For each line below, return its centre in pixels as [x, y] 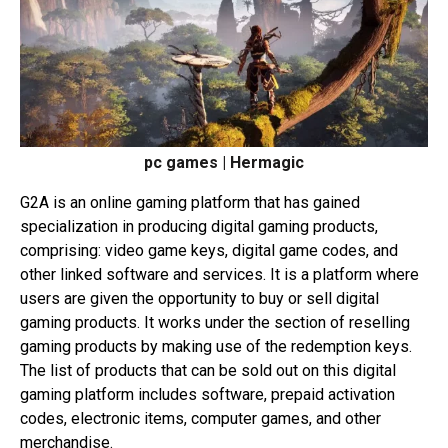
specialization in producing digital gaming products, [199, 226]
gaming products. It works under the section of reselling [215, 322]
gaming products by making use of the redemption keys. [216, 346]
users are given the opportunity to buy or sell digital [199, 298]
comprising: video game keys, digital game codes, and [209, 250]
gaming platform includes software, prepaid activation [207, 394]
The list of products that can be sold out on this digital [208, 370]
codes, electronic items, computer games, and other [200, 418]
